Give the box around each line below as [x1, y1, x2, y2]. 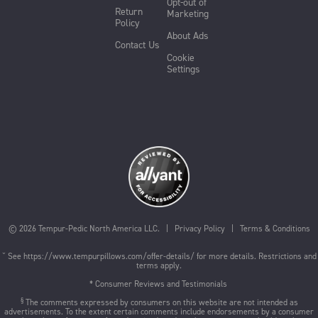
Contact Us [114, 38, 160, 52]
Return [114, 5, 143, 18]
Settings [166, 62, 200, 76]
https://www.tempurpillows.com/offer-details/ [23, 251, 194, 262]
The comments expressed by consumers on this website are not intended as [23, 297, 298, 308]
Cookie [166, 51, 194, 65]
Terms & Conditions [239, 223, 310, 234]
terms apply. [136, 260, 182, 271]
